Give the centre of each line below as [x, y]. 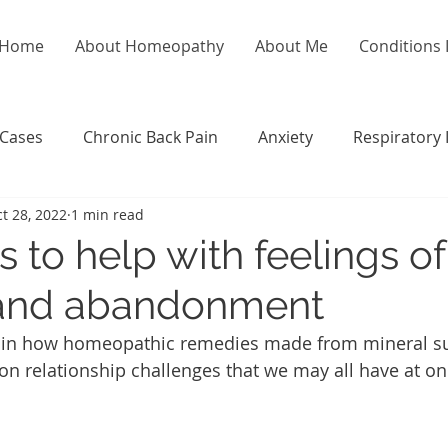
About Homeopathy [149, 46]
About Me [291, 46]
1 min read [107, 214]
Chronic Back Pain [150, 137]
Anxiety [285, 137]
